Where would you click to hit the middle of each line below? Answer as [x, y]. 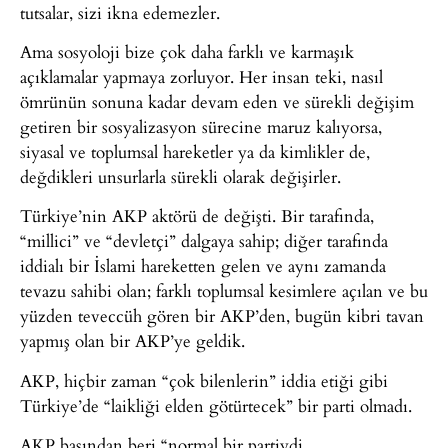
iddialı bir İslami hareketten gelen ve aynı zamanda [203, 266]
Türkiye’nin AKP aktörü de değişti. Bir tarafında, [197, 216]
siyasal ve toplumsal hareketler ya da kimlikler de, [195, 151]
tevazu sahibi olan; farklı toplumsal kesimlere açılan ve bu [224, 291]
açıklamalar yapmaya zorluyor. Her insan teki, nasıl [201, 76]
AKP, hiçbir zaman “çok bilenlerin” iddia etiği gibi [204, 380]
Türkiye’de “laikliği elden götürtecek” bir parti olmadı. [216, 405]
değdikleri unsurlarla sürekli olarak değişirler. [180, 176]
